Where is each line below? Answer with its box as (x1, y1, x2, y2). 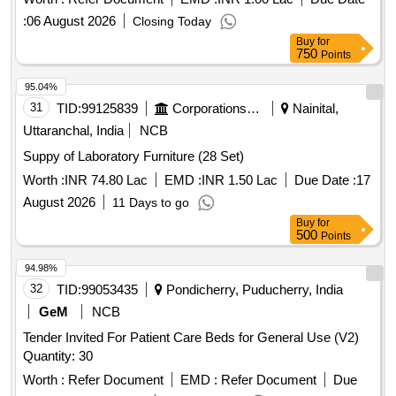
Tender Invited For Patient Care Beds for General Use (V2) (23, 330, 359, 346)
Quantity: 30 (23, 348, 93, 364)
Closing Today (133, 14, 211, 29)
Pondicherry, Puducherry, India (163, 282, 343, 298)
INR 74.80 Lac (65, 172, 148, 188)
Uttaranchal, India (23, 123, 124, 139)
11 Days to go (112, 195, 189, 210)
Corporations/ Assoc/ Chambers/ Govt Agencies (247, 101, 260, 117)
